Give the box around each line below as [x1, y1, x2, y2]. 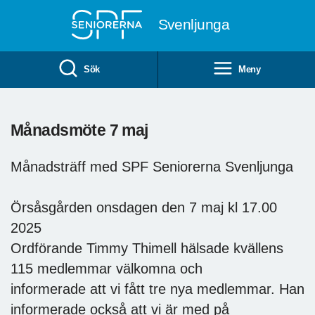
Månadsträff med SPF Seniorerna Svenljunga [11, 158, 293, 174]
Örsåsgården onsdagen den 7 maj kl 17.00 [11, 199, 277, 215]
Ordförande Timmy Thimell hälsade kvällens [11, 240, 283, 256]
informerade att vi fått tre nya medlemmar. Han [11, 281, 304, 297]
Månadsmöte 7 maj [11, 120, 148, 139]
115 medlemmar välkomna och [11, 260, 202, 276]
